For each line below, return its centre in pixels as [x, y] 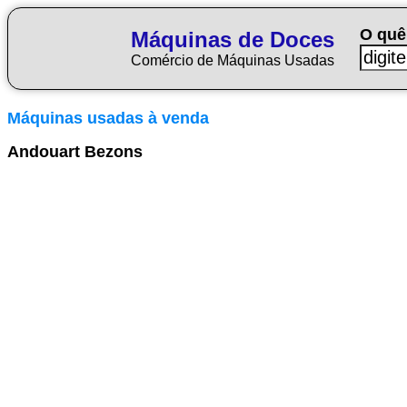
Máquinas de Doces [233, 40]
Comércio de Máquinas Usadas [233, 60]
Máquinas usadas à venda [108, 118]
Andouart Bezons [75, 152]
